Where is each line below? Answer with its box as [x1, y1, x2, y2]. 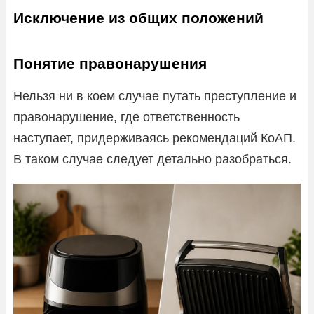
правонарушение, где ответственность [13, 109, 240, 124]
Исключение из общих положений [13, 9, 264, 26]
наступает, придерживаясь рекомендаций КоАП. [13, 130, 296, 145]
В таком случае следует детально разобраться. [13, 151, 292, 166]
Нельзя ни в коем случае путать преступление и [13, 88, 296, 103]
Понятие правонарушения [13, 55, 207, 71]
